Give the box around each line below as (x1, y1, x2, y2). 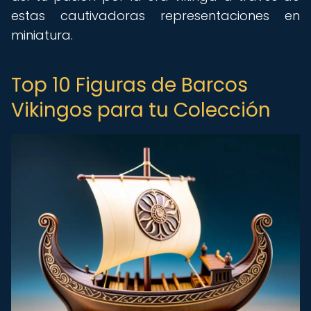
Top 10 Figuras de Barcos (11, 72, 248, 99)
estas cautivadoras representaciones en (11, 7, 300, 24)
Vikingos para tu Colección (11, 96, 271, 124)
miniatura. (11, 26, 73, 44)
